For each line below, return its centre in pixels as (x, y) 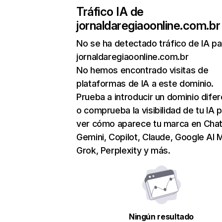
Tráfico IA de (110, 12)
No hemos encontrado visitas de (142, 70)
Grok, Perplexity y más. (123, 150)
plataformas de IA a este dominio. (145, 83)
